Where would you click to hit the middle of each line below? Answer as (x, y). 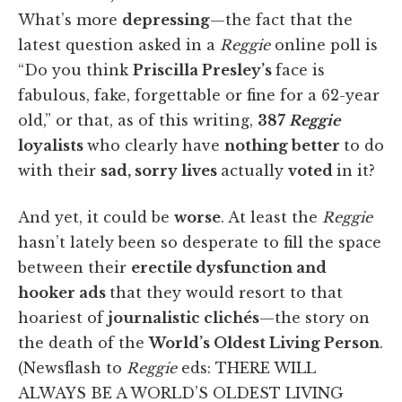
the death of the (83, 342)
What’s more (70, 19)
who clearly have (156, 145)
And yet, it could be (96, 217)
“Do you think (75, 70)
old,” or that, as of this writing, (138, 120)
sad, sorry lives (161, 170)
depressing (166, 19)
